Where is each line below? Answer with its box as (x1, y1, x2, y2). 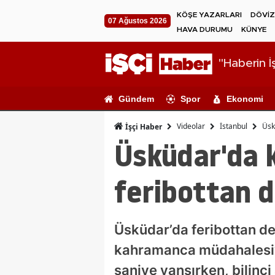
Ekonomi (227, 93, 263, 104)
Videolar (177, 121, 205, 132)
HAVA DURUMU (177, 26, 233, 33)
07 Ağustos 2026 (108, 17, 167, 25)
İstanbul (220, 121, 247, 132)
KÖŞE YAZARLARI (177, 11, 242, 18)
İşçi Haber (123, 121, 162, 132)
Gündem (118, 93, 154, 104)
